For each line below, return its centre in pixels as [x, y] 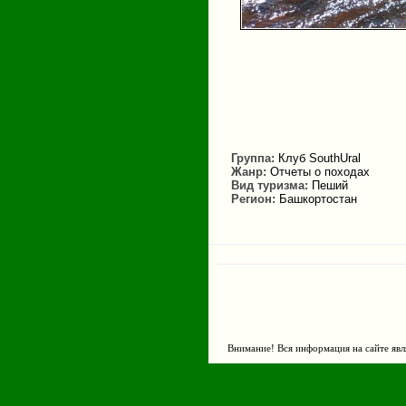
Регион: [255, 199]
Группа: [255, 159]
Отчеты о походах [320, 172]
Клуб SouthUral [319, 159]
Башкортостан [318, 199]
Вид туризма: [271, 186]
